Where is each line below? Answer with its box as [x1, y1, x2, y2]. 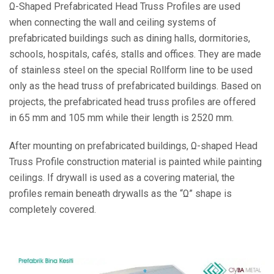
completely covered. [9, 203, 96, 215]
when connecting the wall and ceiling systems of [9, 16, 217, 28]
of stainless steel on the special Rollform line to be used [9, 64, 253, 76]
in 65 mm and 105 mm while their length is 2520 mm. [9, 111, 234, 124]
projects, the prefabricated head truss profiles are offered [9, 95, 256, 108]
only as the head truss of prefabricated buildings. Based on [9, 80, 261, 92]
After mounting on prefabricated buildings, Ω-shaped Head [9, 139, 257, 152]
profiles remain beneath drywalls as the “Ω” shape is [9, 187, 232, 199]
